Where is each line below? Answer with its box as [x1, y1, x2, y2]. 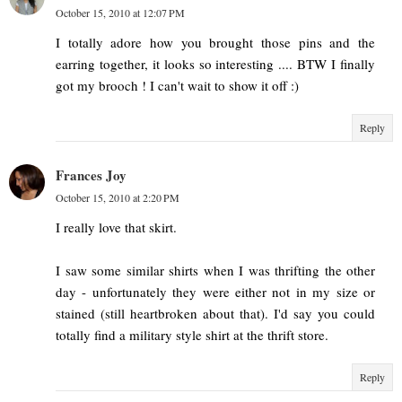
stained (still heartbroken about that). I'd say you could [56, 304, 375, 323]
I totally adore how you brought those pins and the [56, 33, 375, 52]
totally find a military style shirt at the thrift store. [56, 326, 328, 345]
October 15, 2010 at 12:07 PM [56, 5, 185, 21]
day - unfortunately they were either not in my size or [56, 283, 375, 301]
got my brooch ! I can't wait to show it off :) [56, 76, 299, 95]
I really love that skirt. [56, 218, 177, 237]
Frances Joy [56, 165, 127, 186]
